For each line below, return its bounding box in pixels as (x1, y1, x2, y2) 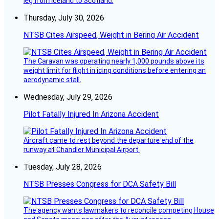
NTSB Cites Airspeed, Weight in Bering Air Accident (23, 30, 199, 40)
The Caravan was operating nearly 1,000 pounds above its (23, 57, 204, 65)
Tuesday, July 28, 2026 (23, 162, 102, 172)
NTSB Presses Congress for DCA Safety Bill (23, 179, 176, 189)
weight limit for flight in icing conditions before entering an (23, 66, 206, 74)
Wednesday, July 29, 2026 (23, 92, 112, 102)
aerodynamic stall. (23, 75, 81, 84)
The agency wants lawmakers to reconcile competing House (23, 206, 214, 214)
